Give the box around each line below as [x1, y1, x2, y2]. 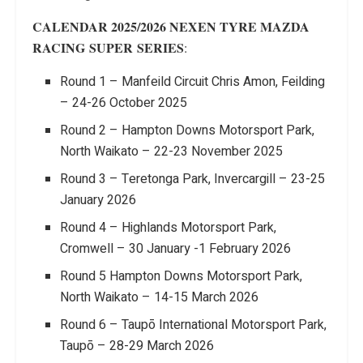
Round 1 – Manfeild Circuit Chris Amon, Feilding [60, 71, 326, 92]
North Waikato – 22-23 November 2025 [60, 141, 284, 161]
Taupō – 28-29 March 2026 [60, 335, 215, 356]
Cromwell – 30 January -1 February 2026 [60, 238, 292, 258]
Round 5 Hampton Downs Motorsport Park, [60, 266, 303, 286]
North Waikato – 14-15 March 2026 [60, 287, 259, 307]
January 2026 [60, 190, 137, 210]
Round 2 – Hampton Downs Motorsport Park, [60, 120, 315, 140]
